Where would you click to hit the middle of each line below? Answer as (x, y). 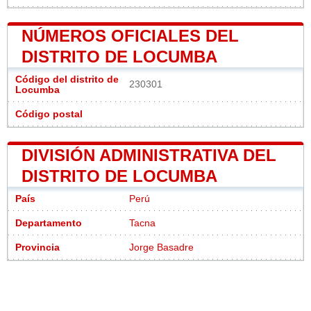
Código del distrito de (67, 80)
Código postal (49, 115)
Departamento (49, 224)
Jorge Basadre (161, 248)
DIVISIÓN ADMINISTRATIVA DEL (149, 155)
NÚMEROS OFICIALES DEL (130, 36)
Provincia (37, 248)
